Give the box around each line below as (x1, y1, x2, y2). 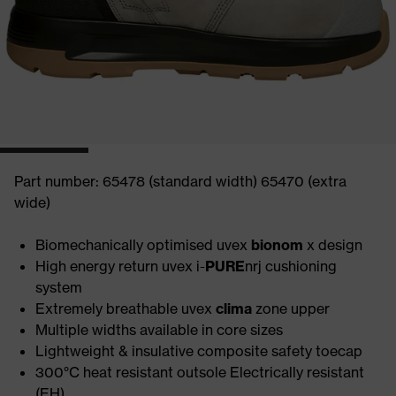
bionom (251, 236, 307, 254)
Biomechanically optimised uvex (35, 236, 251, 254)
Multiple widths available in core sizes (35, 321, 283, 339)
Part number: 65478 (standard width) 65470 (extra (14, 172, 346, 190)
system (35, 278, 82, 296)
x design (307, 236, 362, 254)
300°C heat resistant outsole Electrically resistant (35, 363, 364, 381)
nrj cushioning (245, 257, 337, 275)
